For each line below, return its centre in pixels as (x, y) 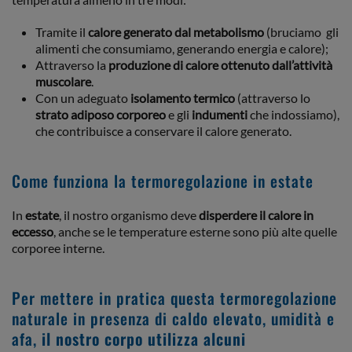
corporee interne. (58, 248)
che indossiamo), (293, 114)
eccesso (33, 231)
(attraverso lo (273, 98)
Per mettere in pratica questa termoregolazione (174, 298)
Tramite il (62, 32)
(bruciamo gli (301, 32)
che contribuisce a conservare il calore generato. (163, 131)
